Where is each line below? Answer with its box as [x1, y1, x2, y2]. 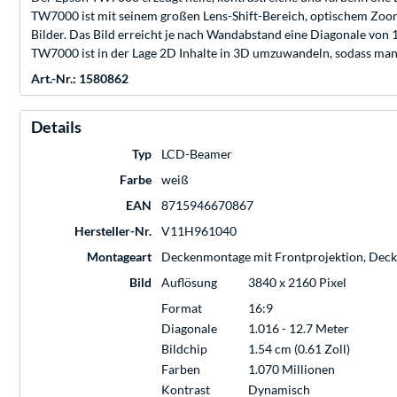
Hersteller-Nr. [74, 223, 152, 239]
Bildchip [161, 341, 207, 357]
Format [161, 300, 202, 316]
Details [31, 117, 82, 137]
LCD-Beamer [161, 146, 232, 162]
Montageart [87, 249, 152, 265]
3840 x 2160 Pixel [248, 275, 346, 291]
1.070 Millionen [248, 362, 335, 378]
